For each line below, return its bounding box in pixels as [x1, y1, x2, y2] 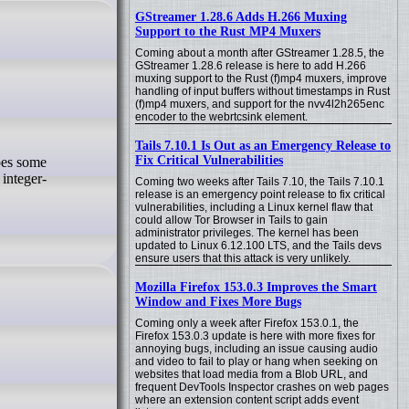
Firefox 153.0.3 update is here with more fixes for [135, 330, 375, 342]
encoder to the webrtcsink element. [135, 110, 308, 123]
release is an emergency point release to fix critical [135, 188, 385, 201]
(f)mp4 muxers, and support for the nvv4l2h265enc [135, 98, 384, 110]
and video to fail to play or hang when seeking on [135, 355, 378, 368]
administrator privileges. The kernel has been [135, 226, 359, 239]
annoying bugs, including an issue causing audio [135, 342, 378, 355]
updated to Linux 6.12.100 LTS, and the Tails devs [135, 239, 382, 252]
